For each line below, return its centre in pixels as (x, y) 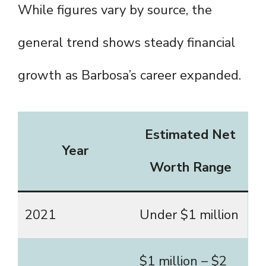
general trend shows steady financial (126, 43)
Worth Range (190, 168)
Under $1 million (189, 215)
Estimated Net (190, 135)
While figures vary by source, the (115, 10)
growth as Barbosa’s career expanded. (129, 76)
